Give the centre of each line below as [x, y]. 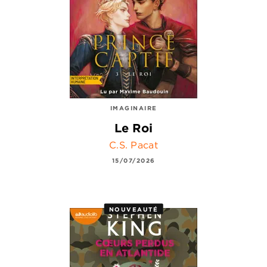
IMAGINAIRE [133, 108]
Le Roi [133, 128]
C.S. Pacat [133, 145]
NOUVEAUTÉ [133, 209]
